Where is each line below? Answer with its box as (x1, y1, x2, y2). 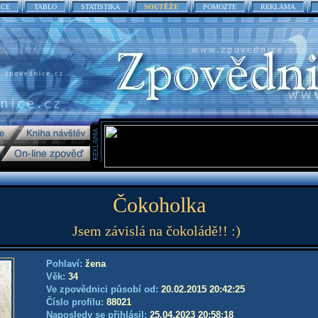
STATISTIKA (81, 3, 120, 11)
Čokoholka (112, 193, 206, 216)
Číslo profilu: (46, 297, 106, 307)
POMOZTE (203, 3, 236, 11)
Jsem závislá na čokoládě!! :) (72, 223, 241, 238)
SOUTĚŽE (144, 3, 179, 11)
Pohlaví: (46, 258, 85, 269)
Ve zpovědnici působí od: (46, 284, 161, 295)
